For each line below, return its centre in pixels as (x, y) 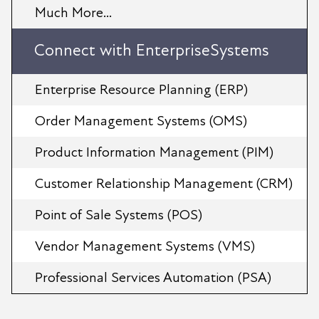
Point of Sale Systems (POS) (119, 215)
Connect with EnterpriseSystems (152, 50)
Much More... (73, 12)
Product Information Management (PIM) (154, 152)
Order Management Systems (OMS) (141, 121)
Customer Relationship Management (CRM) (164, 183)
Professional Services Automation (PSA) (153, 277)
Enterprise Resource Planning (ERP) (141, 89)
